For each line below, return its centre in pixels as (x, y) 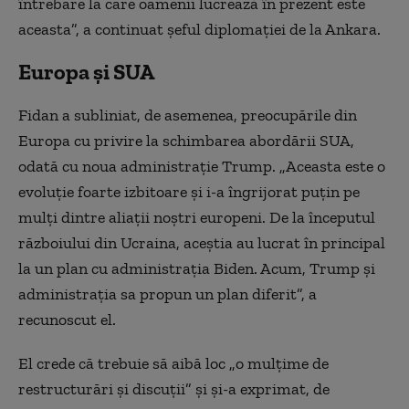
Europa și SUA (86, 72)
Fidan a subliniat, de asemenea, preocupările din (188, 115)
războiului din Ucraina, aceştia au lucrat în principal (202, 243)
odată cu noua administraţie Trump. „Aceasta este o (202, 166)
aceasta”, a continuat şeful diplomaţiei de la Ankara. (199, 29)
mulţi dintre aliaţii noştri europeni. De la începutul (197, 217)
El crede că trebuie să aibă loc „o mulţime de (173, 363)
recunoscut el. (67, 320)
